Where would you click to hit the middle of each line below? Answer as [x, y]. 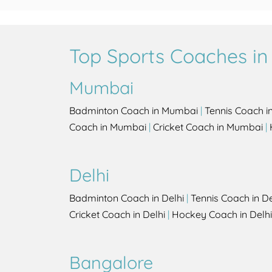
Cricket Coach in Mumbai [208, 127]
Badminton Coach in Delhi [127, 198]
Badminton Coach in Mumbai [134, 111]
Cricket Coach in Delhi [117, 215]
